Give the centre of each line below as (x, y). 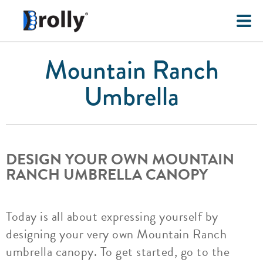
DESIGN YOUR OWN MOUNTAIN (120, 159)
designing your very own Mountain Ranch (116, 234)
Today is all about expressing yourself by (112, 216)
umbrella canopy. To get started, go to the (118, 252)
